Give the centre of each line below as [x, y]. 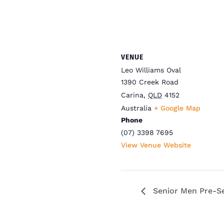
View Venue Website [156, 145]
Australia [136, 108]
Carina [132, 95]
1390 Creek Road [150, 82]
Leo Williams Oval [151, 70]
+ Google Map [177, 108]
